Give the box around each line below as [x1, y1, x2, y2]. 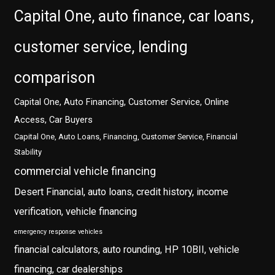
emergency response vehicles [14, 228, 103, 236]
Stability [14, 147, 42, 157]
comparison [14, 69, 96, 87]
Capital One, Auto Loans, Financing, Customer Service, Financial [14, 132, 238, 142]
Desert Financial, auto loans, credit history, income [14, 186, 229, 198]
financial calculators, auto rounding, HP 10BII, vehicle [14, 244, 240, 256]
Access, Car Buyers [14, 114, 93, 126]
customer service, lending [14, 38, 188, 56]
